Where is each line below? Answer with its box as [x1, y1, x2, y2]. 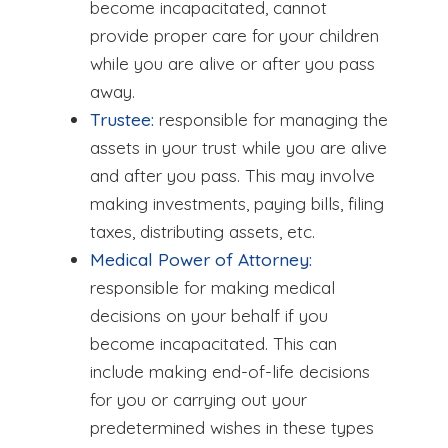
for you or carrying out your [90, 388, 307, 410]
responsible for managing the [154, 108, 388, 130]
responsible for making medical [90, 276, 335, 298]
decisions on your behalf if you [90, 304, 328, 326]
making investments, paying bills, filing [90, 192, 384, 214]
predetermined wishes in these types [90, 416, 374, 438]
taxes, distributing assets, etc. [90, 220, 315, 242]
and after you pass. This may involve [90, 164, 375, 186]
